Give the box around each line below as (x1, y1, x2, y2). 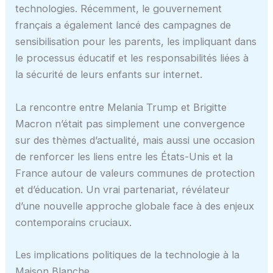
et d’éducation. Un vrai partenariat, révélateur (15, 183, 230, 196)
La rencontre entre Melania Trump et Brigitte (15, 101, 227, 113)
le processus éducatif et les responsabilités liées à (15, 52, 249, 65)
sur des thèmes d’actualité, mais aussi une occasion (15, 133, 255, 146)
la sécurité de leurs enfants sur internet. (15, 68, 203, 81)
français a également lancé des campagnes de (15, 19, 232, 32)
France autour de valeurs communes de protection (15, 166, 255, 179)
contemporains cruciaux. (15, 216, 132, 229)
